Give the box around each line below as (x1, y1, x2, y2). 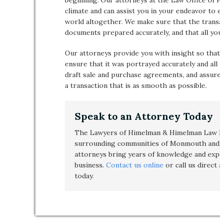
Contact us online (106, 161, 164, 169)
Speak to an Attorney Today (75, 110, 213, 122)
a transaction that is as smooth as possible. (65, 81, 207, 90)
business (75, 161, 103, 169)
